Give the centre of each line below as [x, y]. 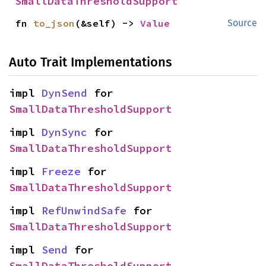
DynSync [64, 132]
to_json [54, 23]
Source [242, 23]
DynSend [64, 93]
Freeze [61, 171]
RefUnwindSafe [84, 210]
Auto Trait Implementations [90, 62]
